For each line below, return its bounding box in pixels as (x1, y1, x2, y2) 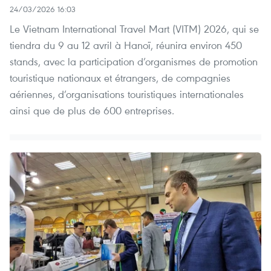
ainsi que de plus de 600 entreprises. (10, 103, 174, 118)
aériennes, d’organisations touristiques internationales (10, 87, 244, 102)
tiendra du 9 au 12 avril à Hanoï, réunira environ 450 (10, 38, 242, 53)
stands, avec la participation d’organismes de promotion (10, 54, 258, 69)
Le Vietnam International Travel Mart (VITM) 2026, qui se (10, 22, 259, 36)
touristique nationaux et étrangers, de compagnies (10, 71, 230, 85)
